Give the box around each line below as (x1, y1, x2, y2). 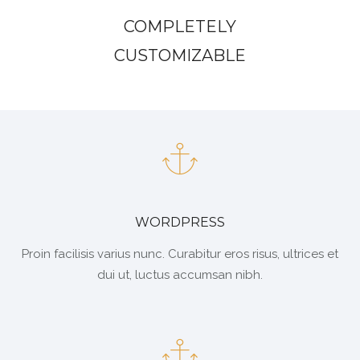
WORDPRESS (135, 214, 225, 230)
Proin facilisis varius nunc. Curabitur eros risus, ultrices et (22, 246, 338, 261)
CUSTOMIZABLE (114, 46, 246, 66)
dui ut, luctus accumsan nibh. (97, 267, 263, 282)
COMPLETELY (124, 17, 236, 37)
